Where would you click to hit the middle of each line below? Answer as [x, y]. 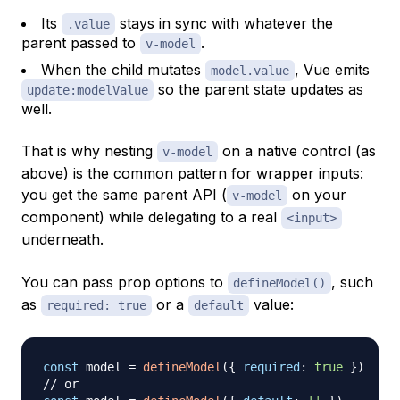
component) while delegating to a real [151, 217]
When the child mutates [123, 69]
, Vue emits [332, 69]
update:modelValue [87, 90]
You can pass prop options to [125, 282]
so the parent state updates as [258, 89]
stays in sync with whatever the [224, 23]
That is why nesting [89, 150]
